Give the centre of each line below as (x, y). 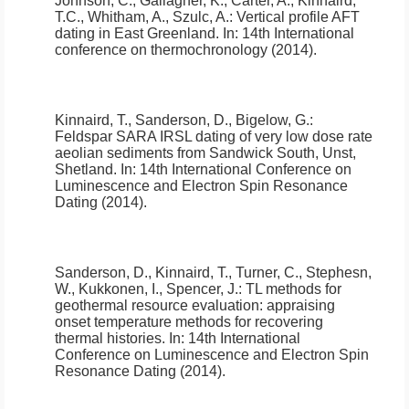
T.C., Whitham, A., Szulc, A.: (146, 17)
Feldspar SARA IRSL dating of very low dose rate (214, 137)
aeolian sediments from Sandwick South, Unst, (205, 153)
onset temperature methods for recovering (189, 322)
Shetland (84, 170)
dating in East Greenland (135, 34)
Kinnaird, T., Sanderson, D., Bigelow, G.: (184, 121)
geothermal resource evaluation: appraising (195, 306)
